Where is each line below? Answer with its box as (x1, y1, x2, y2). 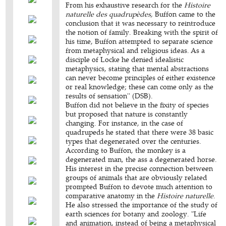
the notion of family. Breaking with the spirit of (66, 27, 218, 37)
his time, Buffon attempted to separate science (66, 36, 213, 46)
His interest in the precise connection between (66, 163, 213, 173)
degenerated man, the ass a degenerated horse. (66, 154, 217, 164)
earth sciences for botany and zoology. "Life (66, 209, 207, 218)
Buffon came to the (153, 9, 216, 19)
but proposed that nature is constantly (66, 109, 188, 119)
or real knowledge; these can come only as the (66, 82, 214, 91)
